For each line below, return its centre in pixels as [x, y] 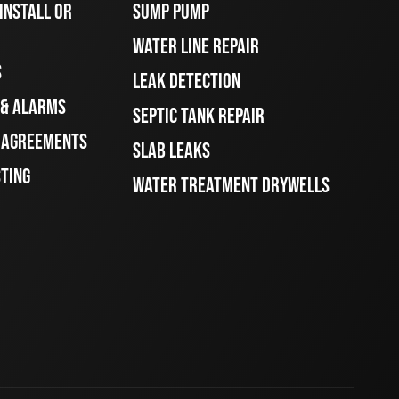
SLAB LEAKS [172, 151]
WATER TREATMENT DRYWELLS [232, 186]
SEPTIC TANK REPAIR [199, 117]
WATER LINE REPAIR [196, 47]
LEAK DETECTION [187, 82]
